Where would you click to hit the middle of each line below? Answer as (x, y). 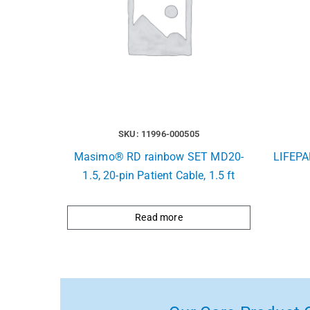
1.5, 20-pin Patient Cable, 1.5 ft (159, 175)
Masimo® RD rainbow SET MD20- (159, 156)
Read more (159, 217)
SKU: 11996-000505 (159, 134)
